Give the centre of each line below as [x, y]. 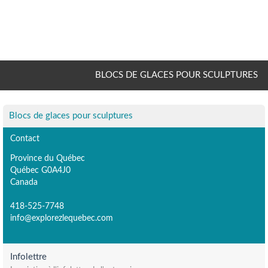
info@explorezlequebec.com [62, 218]
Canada [24, 182]
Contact [25, 138]
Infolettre [28, 257]
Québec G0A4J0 [40, 170]
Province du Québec [48, 158]
